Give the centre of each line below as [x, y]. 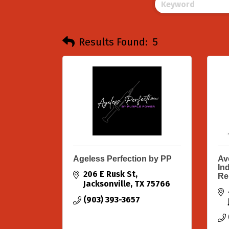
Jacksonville [107, 184]
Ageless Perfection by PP [122, 159]
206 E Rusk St [109, 174]
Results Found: [113, 42]
